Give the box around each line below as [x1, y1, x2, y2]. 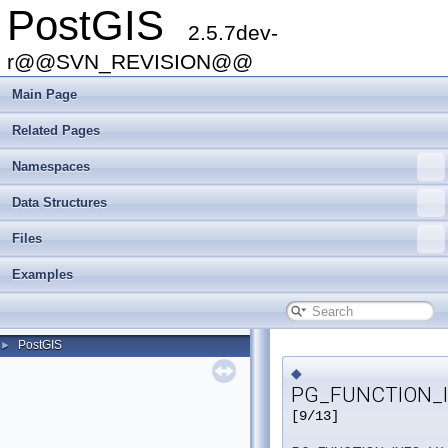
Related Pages [12, 123, 100, 138]
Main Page [12, 87, 77, 102]
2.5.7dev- [188, 21, 278, 44]
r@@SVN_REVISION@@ [7, 50, 253, 73]
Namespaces [12, 159, 90, 174]
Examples [12, 267, 73, 282]
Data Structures [12, 195, 107, 210]
